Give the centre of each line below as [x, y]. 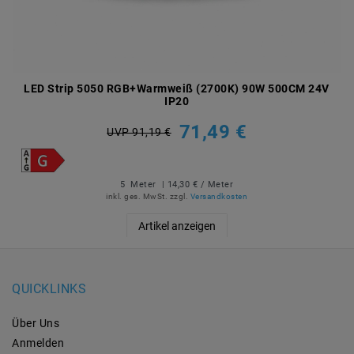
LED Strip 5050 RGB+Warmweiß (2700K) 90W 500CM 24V [177, 89]
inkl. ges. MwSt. [137, 197]
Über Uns [36, 323]
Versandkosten [219, 197]
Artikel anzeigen [177, 226]
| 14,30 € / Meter [196, 185]
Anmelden [38, 343]
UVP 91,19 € [139, 132]
